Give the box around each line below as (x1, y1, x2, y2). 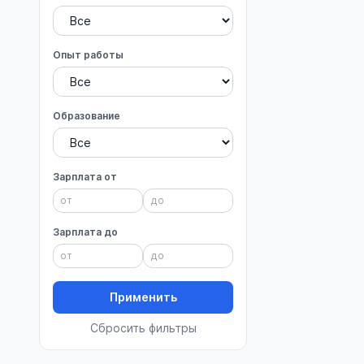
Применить (109, 290, 177, 304)
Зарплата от (53, 171, 117, 183)
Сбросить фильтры (89, 321, 197, 335)
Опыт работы (53, 49, 123, 61)
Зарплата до (53, 226, 118, 238)
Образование (53, 110, 120, 122)
